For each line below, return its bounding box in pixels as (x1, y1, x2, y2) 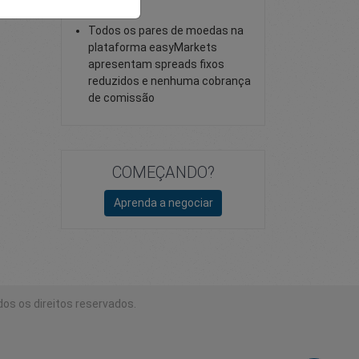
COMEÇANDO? (111, 162, 215, 182)
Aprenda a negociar (113, 196, 213, 209)
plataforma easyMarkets (88, 40, 217, 54)
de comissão (88, 91, 155, 104)
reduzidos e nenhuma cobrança (88, 74, 251, 87)
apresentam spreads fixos (88, 57, 224, 71)
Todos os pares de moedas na (88, 23, 244, 37)
